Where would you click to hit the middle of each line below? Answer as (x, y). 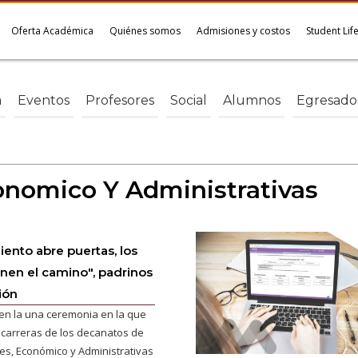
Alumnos (252, 100)
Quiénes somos (145, 31)
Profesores (120, 100)
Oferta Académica (52, 31)
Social (189, 100)
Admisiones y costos (243, 31)
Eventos (44, 100)
